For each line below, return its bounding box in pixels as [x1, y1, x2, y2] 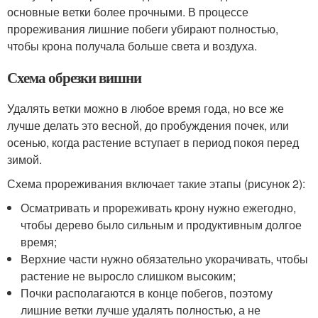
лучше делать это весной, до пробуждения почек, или [7, 117, 289, 134]
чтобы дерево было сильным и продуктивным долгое [21, 216, 302, 234]
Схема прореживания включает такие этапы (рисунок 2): [7, 175, 305, 192]
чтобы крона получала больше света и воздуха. [7, 38, 257, 55]
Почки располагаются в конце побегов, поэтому [21, 285, 273, 302]
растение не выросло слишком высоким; [21, 268, 236, 285]
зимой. [7, 151, 42, 168]
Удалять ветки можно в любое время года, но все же [7, 100, 284, 117]
